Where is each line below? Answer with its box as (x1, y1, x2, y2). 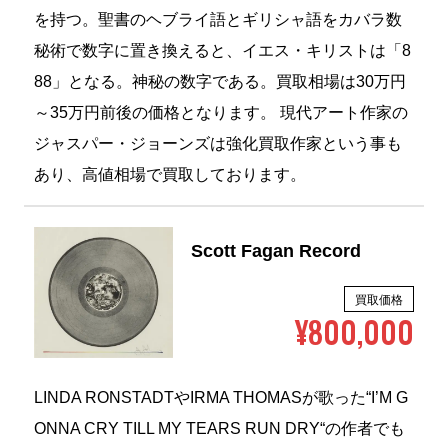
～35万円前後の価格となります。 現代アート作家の (33, 105, 408, 123)
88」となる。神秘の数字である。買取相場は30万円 (33, 74, 406, 92)
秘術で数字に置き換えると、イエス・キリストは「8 (33, 43, 411, 61)
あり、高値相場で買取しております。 (33, 167, 306, 185)
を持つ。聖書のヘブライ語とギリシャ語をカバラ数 (33, 12, 402, 30)
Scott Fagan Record (191, 242, 362, 263)
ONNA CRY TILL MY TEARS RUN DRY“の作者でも (33, 421, 405, 439)
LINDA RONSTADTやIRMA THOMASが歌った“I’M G (33, 390, 408, 408)
